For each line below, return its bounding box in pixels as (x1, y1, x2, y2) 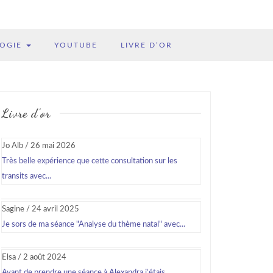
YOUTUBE (54, 41, 97, 49)
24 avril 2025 (32, 205, 79, 213)
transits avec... (2, 172, 51, 180)
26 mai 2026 (30, 142, 76, 150)
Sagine (2, 205, 24, 213)
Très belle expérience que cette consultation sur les (2, 157, 177, 165)
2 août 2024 (23, 253, 66, 261)
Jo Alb (2, 142, 23, 150)
